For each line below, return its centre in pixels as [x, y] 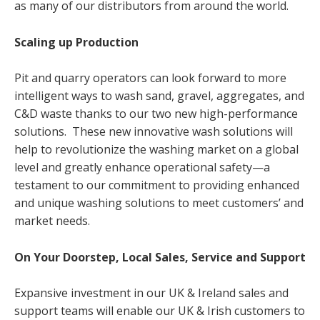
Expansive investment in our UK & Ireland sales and [151, 293]
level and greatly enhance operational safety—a [142, 167]
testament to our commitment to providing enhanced [157, 185]
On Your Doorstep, [68, 257]
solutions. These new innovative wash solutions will [154, 132]
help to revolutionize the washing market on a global [156, 150]
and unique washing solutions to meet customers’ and [159, 203]
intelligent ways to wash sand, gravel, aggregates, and [159, 96]
